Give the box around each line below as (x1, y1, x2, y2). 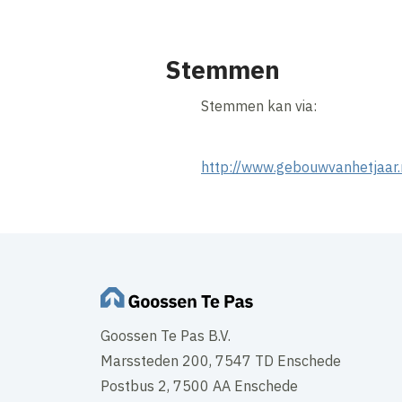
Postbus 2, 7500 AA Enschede (100, 377, 298, 396)
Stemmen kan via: (201, 97, 317, 116)
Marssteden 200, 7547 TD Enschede (100, 352, 341, 371)
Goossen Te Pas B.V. (100, 327, 231, 345)
